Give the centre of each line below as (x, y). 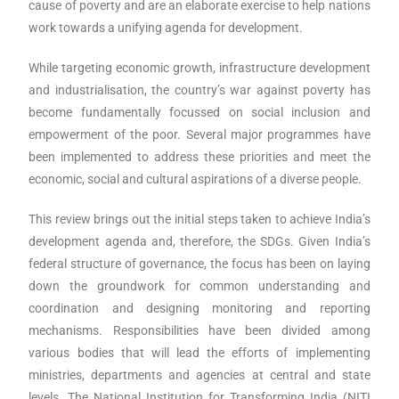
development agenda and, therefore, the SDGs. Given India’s (199, 241)
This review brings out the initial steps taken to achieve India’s (199, 219)
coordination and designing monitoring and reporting (199, 308)
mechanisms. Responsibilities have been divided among (199, 330)
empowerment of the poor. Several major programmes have (199, 134)
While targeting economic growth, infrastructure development (199, 67)
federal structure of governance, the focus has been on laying (199, 263)
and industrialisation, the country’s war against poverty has (199, 90)
